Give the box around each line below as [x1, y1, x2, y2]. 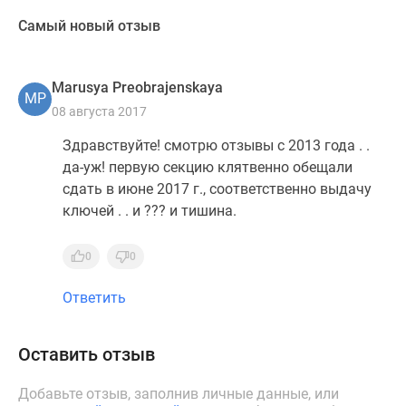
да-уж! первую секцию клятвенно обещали [63, 159, 353, 176]
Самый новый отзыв [18, 17, 160, 34]
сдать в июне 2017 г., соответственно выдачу [63, 180, 372, 198]
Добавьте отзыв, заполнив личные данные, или [18, 385, 339, 402]
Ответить [63, 289, 126, 306]
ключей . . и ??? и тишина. [63, 202, 237, 219]
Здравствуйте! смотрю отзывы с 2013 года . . [63, 137, 370, 154]
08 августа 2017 [52, 104, 147, 119]
